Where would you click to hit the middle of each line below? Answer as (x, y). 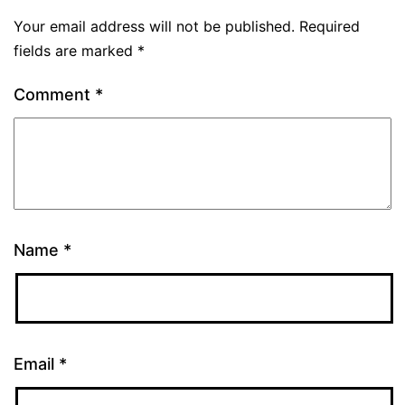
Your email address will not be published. (154, 26)
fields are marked (75, 51)
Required (330, 26)
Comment (54, 94)
